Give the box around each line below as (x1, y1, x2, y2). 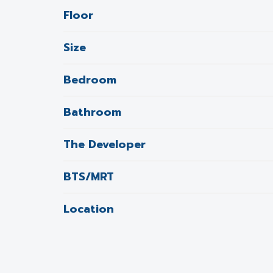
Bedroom (63, 71, 116, 88)
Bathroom (63, 104, 121, 121)
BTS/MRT (63, 168, 114, 185)
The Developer (63, 136, 146, 153)
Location (63, 200, 114, 218)
